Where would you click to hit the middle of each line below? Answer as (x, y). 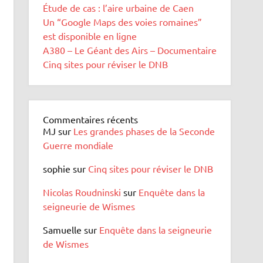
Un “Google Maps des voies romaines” (123, 22)
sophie (57, 169)
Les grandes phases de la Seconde (144, 131)
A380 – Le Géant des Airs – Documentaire (130, 50)
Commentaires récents (91, 119)
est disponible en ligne (90, 36)
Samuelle (63, 230)
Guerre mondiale (78, 145)
